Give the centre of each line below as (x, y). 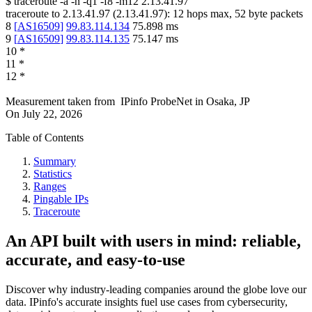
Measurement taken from (60, 102)
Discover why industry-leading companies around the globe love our (156, 290)
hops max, (209, 14)
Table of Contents (45, 138)
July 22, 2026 (52, 114)
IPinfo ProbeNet (158, 102)
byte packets (274, 14)
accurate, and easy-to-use (95, 260)
